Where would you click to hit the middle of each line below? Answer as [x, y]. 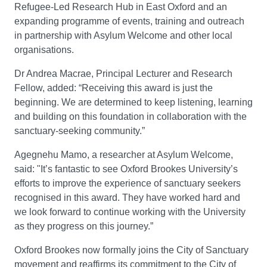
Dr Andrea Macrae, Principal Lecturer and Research [123, 74]
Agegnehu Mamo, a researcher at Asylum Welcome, [124, 155]
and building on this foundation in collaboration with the [131, 117]
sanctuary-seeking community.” [80, 131]
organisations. [44, 50]
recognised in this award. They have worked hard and [127, 198]
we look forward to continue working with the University [130, 212]
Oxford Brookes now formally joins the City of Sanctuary [131, 250]
